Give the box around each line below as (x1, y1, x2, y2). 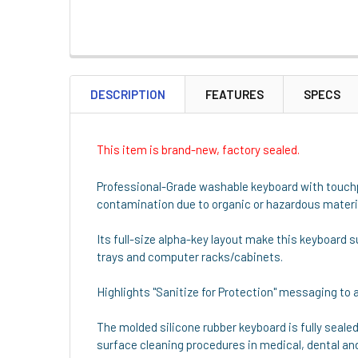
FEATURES (205, 87, 264, 101)
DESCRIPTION (90, 87, 165, 101)
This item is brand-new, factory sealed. (97, 142, 300, 157)
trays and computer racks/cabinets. (97, 249, 283, 264)
